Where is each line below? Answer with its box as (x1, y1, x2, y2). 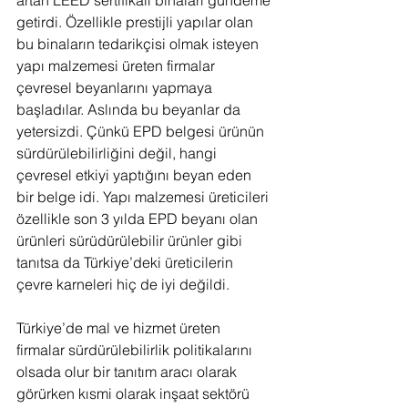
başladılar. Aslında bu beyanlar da (16, 99, 244, 118)
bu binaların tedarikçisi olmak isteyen (16, 34, 262, 53)
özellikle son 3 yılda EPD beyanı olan (16, 209, 261, 228)
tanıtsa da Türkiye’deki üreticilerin (16, 252, 237, 271)
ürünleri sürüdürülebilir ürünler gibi (16, 230, 246, 250)
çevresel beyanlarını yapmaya (16, 77, 216, 97)
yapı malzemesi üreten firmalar (16, 56, 219, 75)
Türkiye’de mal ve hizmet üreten (16, 318, 224, 337)
